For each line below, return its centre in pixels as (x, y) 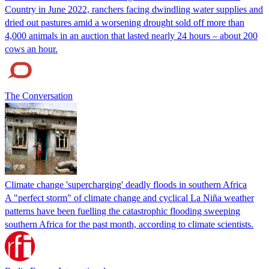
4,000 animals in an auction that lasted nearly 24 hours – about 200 (131, 35)
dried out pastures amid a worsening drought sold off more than (125, 22)
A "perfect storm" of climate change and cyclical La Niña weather (129, 198)
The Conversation (39, 95)
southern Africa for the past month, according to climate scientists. (129, 224)
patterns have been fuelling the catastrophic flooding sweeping (122, 211)
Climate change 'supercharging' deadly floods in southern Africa (126, 184)
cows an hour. (31, 49)
